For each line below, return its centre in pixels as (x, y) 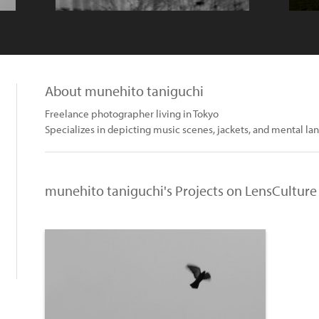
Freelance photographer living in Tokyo (132, 114)
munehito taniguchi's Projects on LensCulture (181, 190)
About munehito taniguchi (124, 91)
